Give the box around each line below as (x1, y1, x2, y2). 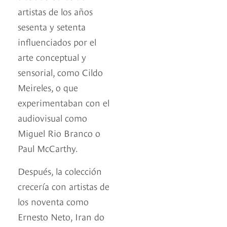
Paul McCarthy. (18, 141, 78, 155)
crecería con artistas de (18, 179, 109, 193)
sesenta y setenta (18, 20, 86, 33)
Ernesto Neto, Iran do (18, 210, 104, 223)
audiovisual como (18, 111, 87, 124)
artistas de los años (18, 5, 93, 18)
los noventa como (18, 195, 89, 208)
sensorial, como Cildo (18, 65, 103, 79)
